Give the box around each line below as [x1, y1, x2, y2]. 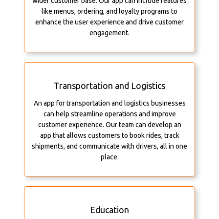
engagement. [89, 29, 130, 37]
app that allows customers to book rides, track [40, 131, 179, 140]
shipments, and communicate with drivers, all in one [32, 142, 187, 151]
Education [90, 205, 129, 215]
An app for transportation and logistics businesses [33, 99, 186, 108]
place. [100, 153, 119, 161]
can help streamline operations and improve [43, 110, 176, 118]
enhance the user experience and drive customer [35, 18, 184, 26]
